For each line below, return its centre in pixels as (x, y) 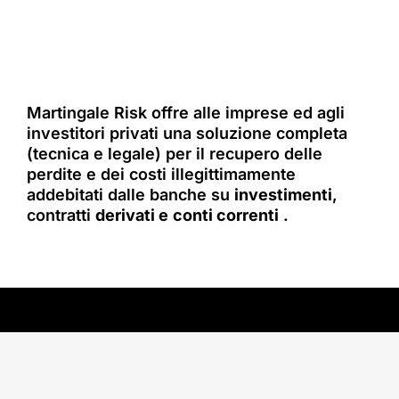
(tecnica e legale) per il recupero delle (174, 153)
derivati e (131, 215)
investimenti (283, 194)
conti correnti (225, 215)
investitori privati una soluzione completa (187, 133)
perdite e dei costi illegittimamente (161, 174)
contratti (61, 215)
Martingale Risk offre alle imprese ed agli (185, 112)
